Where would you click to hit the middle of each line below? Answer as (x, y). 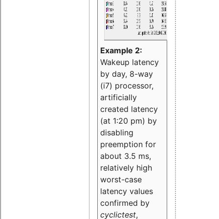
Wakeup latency (130, 62)
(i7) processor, (127, 85)
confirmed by (125, 203)
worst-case (121, 179)
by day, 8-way (127, 74)
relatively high (126, 167)
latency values (127, 191)
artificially (119, 97)
